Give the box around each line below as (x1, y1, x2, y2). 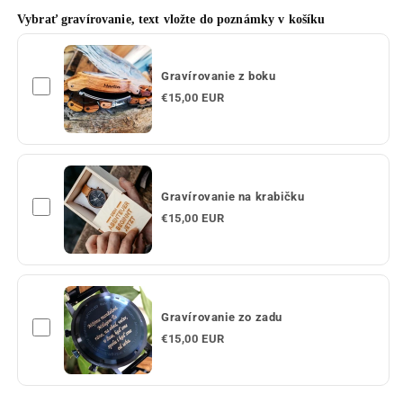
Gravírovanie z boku (161, 69, 276, 84)
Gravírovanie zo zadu (161, 310, 282, 325)
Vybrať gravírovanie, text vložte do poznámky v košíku (17, 12, 326, 26)
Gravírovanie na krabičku (161, 190, 305, 204)
